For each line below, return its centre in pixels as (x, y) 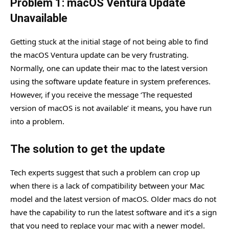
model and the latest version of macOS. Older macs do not (113, 199)
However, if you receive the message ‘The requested (101, 94)
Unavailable (39, 18)
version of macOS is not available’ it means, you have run (111, 108)
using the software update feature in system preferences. (110, 81)
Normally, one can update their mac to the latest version (109, 68)
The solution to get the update (88, 149)
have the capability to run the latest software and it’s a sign (113, 212)
